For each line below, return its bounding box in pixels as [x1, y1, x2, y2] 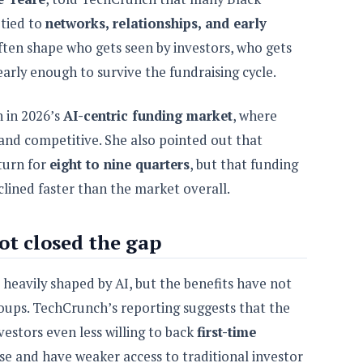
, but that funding [190, 155, 298, 173]
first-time [197, 322, 256, 341]
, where [233, 106, 277, 125]
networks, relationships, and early [45, 14, 267, 32]
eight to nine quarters [49, 155, 190, 173]
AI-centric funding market [63, 106, 233, 125]
